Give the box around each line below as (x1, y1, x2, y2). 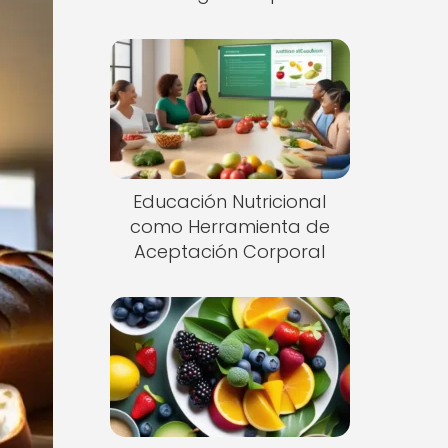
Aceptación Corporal (134, 238, 326, 264)
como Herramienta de (129, 213, 330, 239)
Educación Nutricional (133, 188, 327, 214)
